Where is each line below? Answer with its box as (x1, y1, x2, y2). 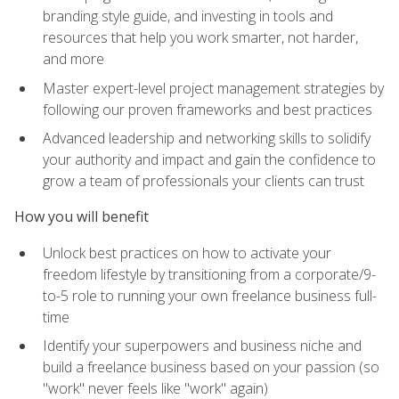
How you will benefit (14, 207, 149, 227)
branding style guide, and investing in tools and (43, 5, 333, 26)
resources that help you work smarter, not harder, (43, 27, 358, 47)
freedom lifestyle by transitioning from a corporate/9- (43, 264, 376, 284)
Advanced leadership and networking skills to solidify (43, 128, 370, 149)
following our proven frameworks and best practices (43, 99, 372, 119)
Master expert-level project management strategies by (43, 77, 384, 98)
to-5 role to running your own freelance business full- (43, 285, 377, 305)
